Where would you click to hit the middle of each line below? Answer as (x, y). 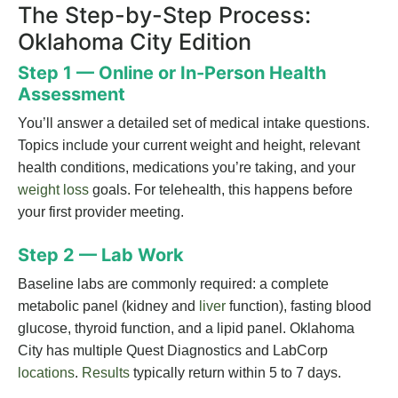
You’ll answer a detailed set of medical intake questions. (194, 123)
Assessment (72, 95)
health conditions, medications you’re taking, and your (187, 168)
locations (46, 373)
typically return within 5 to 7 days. (235, 373)
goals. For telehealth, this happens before (221, 190)
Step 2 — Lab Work (101, 255)
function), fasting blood (298, 306)
